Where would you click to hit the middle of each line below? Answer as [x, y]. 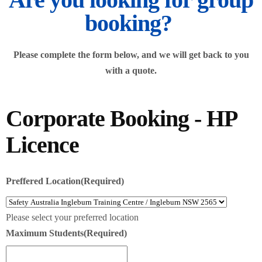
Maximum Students [45, 233]
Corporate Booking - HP [121, 118]
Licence [42, 144]
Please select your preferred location [72, 217]
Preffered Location [43, 181]
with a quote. [131, 70]
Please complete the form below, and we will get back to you [131, 54]
